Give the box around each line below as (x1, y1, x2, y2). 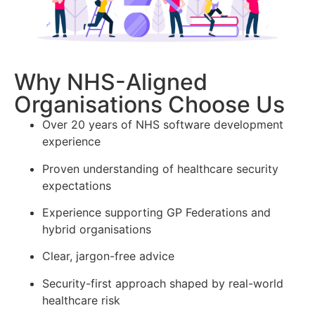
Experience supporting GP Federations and (42, 205, 271, 220)
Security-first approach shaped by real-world (42, 276, 283, 290)
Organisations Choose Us (14, 91, 285, 119)
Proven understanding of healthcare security (42, 161, 278, 176)
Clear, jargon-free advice (42, 249, 174, 264)
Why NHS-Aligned (14, 68, 207, 96)
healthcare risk (42, 292, 120, 307)
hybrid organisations (42, 222, 151, 237)
